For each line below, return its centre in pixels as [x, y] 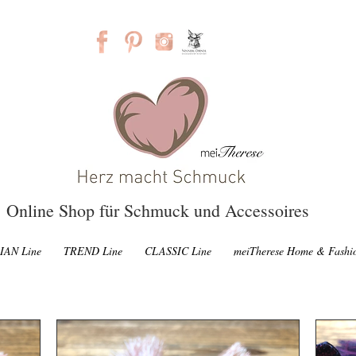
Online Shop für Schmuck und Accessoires [158, 210]
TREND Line [93, 250]
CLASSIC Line [178, 250]
